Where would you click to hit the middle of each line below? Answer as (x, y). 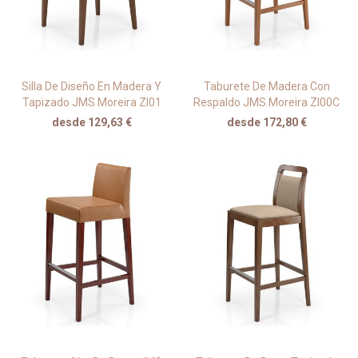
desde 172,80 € (267, 122)
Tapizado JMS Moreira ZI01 (91, 102)
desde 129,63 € (91, 122)
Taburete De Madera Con (267, 86)
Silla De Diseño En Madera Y (91, 86)
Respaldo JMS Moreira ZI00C (267, 102)
